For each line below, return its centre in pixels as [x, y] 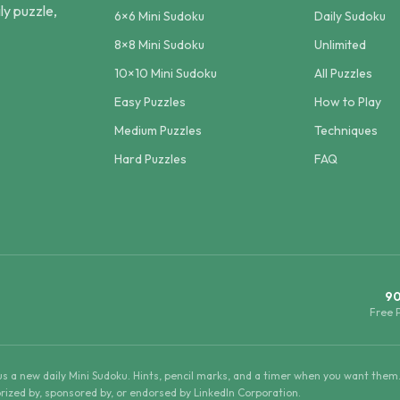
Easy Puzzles [150, 102]
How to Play [348, 102]
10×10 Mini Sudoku [166, 73]
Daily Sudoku [350, 16]
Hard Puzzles [150, 159]
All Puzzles [343, 73]
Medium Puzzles [158, 130]
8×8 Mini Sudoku [159, 45]
